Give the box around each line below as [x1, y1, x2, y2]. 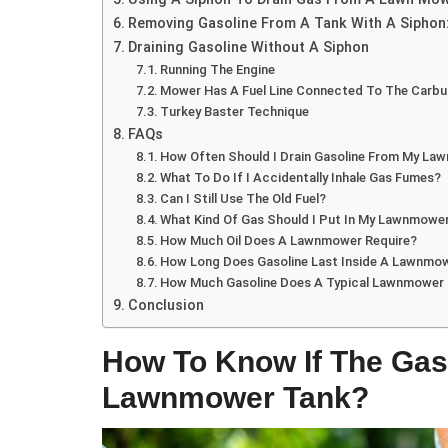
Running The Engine [160, 62, 276, 78]
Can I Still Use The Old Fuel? [160, 191, 327, 207]
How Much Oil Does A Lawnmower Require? [160, 233, 418, 249]
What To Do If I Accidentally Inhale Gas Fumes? [160, 170, 442, 186]
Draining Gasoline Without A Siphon [127, 39, 369, 57]
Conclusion [127, 297, 204, 315]
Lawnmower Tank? [102, 381, 369, 414]
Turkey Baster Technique [160, 104, 310, 120]
